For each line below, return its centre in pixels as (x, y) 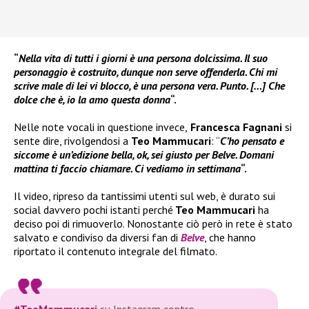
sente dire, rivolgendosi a (72, 141)
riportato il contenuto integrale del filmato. (116, 251)
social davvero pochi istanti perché (93, 210)
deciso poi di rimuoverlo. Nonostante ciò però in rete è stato (153, 224)
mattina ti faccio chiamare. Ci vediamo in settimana (127, 169)
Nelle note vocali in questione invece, (101, 127)
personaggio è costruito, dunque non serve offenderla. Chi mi (146, 72)
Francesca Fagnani (236, 127)
